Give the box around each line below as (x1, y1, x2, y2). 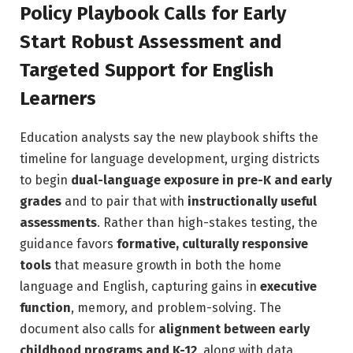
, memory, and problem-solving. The (71, 299, 281, 315)
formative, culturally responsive (117, 236, 308, 251)
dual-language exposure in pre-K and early (71, 172, 332, 188)
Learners (20, 87, 96, 110)
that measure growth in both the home (51, 257, 281, 273)
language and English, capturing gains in (20, 278, 260, 294)
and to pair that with (61, 193, 188, 209)
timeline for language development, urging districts (20, 150, 320, 166)
